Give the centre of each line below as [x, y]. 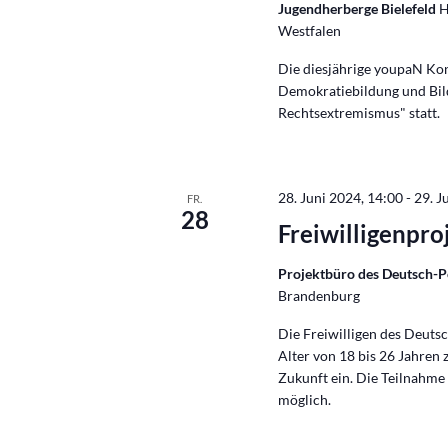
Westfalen [310, 30]
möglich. [305, 399]
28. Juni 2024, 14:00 [341, 197]
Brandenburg [319, 295]
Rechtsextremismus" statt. [359, 112]
